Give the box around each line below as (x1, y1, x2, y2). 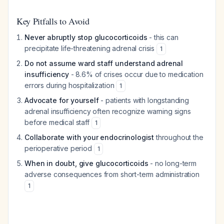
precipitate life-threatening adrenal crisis (24, 44, 156, 52)
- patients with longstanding (98, 96, 189, 104)
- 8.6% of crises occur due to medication (68, 70, 203, 78)
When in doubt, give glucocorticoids (24, 159, 148, 167)
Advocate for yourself (24, 96, 99, 104)
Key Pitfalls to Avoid (16, 15, 89, 27)
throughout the (154, 133, 203, 141)
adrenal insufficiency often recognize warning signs (24, 107, 191, 115)
